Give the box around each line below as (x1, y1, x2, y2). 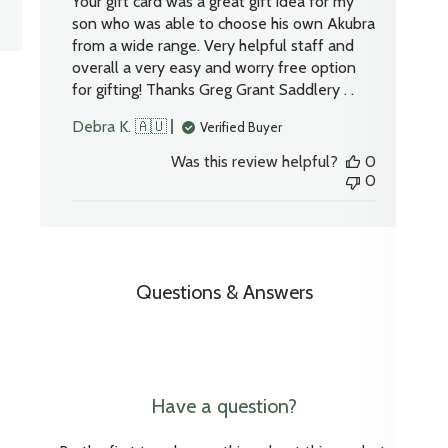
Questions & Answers (135, 280, 313, 305)
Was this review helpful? (170, 152, 338, 172)
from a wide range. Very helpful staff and (72, 36, 355, 56)
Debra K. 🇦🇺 (72, 117, 168, 137)
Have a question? (151, 394, 297, 419)
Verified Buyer (200, 118, 283, 135)
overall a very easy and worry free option (72, 58, 357, 78)
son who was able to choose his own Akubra (72, 14, 376, 34)
